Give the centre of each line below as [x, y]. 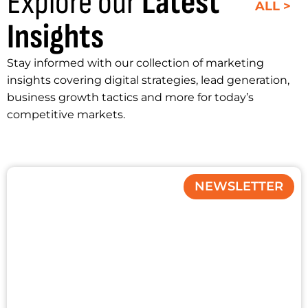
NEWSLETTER [239, 187]
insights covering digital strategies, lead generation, [148, 80]
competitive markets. [66, 114]
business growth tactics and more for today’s [130, 97]
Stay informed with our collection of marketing [135, 63]
